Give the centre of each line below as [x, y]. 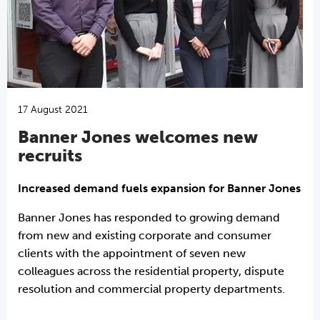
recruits [50, 155]
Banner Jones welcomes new [138, 137]
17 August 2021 [53, 110]
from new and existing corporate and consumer [145, 235]
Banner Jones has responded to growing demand [149, 217]
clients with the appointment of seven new [132, 253]
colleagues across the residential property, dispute [151, 271]
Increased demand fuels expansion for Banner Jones [159, 188]
